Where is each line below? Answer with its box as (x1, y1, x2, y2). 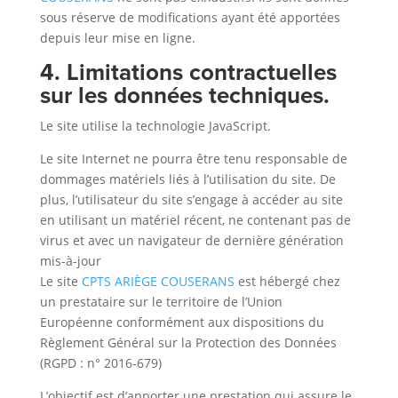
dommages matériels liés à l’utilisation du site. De (39, 171, 336, 187)
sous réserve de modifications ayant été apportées (39, 9, 340, 26)
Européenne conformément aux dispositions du (39, 314, 324, 330)
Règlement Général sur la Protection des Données (39, 334, 337, 351)
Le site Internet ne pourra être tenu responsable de (39, 150, 347, 167)
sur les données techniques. (39, 78, 330, 112)
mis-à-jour (39, 252, 101, 269)
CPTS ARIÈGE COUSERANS (81, 273, 235, 290)
